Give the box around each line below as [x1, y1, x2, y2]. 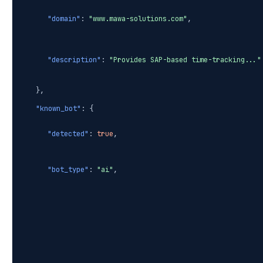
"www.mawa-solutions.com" [89, 14, 187, 24]
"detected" [48, 129, 89, 139]
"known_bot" [36, 104, 81, 114]
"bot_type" [48, 165, 89, 175]
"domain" [48, 14, 80, 24]
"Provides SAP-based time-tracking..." [109, 55, 261, 65]
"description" [48, 55, 101, 65]
